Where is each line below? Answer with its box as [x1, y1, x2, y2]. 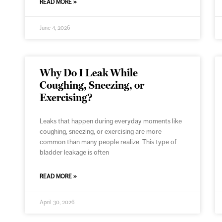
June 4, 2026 [40, 24, 71, 32]
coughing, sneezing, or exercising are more [40, 127, 162, 136]
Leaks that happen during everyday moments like [40, 117, 182, 125]
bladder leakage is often [40, 148, 110, 157]
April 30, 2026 [40, 199, 75, 206]
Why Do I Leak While [40, 66, 138, 79]
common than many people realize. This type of [40, 138, 177, 146]
